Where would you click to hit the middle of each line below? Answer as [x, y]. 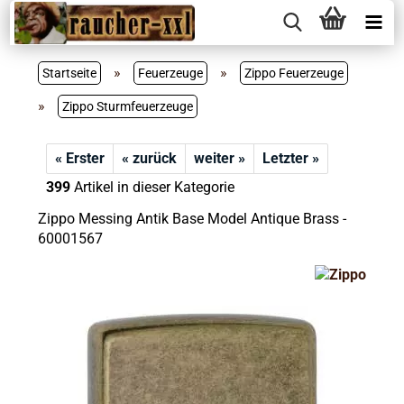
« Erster [79, 158]
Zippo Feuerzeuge [294, 73]
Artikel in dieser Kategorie [152, 187]
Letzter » [290, 158]
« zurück [149, 158]
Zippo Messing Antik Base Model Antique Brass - [192, 219]
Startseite [69, 73]
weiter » [219, 158]
